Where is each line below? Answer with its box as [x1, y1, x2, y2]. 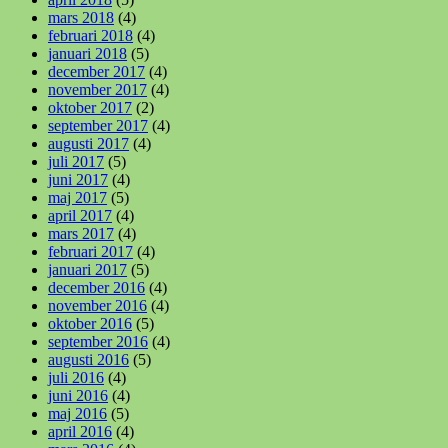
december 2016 [48, 278, 145, 296]
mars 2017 [48, 224, 114, 242]
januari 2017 [48, 260, 127, 278]
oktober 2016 [48, 314, 132, 332]
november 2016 [48, 296, 147, 314]
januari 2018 [48, 44, 127, 62]
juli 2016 [48, 368, 104, 386]
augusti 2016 [48, 350, 129, 368]
